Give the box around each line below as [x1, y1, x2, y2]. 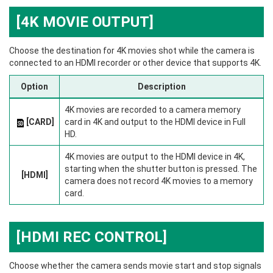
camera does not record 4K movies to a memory [65, 176, 253, 186]
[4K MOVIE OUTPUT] [16, 13, 154, 31]
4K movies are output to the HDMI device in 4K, [65, 152, 245, 162]
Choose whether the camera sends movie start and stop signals [9, 261, 261, 271]
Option [21, 82, 48, 92]
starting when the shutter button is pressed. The [65, 164, 257, 174]
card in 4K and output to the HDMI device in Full [65, 117, 246, 127]
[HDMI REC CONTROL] [16, 229, 167, 246]
